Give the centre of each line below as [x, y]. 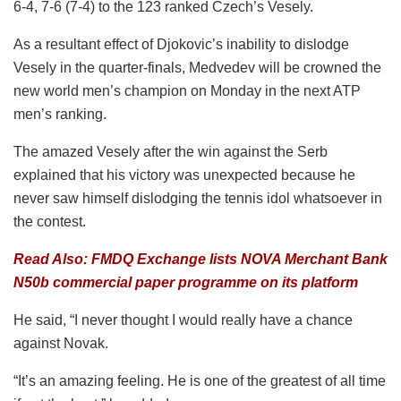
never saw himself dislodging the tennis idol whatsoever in [198, 198]
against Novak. [61, 343]
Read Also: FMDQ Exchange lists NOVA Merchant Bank [200, 259]
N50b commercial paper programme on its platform [186, 282]
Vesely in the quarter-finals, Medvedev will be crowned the [197, 67]
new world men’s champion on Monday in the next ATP [187, 90]
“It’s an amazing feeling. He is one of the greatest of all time [200, 380]
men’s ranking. [60, 114]
